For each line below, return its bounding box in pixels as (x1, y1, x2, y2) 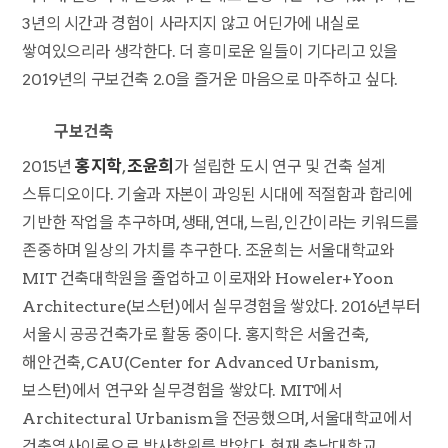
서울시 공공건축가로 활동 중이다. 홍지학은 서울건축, (22, 325, 368, 344)
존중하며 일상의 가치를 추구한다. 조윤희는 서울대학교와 (22, 241, 395, 260)
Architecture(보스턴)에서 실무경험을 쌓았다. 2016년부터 (22, 297, 421, 316)
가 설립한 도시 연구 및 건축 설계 (173, 157, 386, 176)
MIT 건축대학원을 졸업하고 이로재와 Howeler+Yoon (22, 269, 394, 288)
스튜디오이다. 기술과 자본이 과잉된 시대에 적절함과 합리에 (22, 185, 413, 204)
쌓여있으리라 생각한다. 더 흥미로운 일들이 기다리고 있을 (22, 42, 399, 61)
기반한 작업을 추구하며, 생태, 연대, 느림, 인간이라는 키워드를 (22, 213, 420, 232)
